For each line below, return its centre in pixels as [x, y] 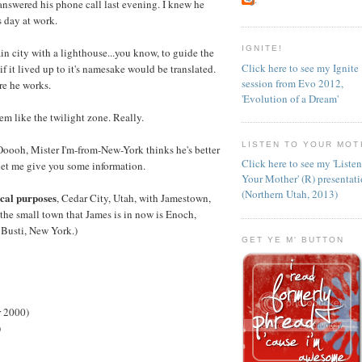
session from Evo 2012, [293, 83]
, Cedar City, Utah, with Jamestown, [134, 198]
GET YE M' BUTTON [293, 240]
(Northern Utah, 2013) [290, 194]
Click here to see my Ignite [300, 67]
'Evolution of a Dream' [290, 98]
